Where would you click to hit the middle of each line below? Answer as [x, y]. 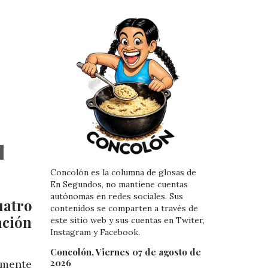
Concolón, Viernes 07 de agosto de [125, 252]
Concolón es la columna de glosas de [123, 173]
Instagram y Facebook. [95, 232]
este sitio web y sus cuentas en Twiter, [127, 220]
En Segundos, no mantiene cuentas [119, 185]
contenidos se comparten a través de [124, 208]
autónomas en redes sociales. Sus [116, 197]
